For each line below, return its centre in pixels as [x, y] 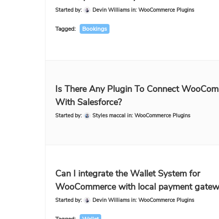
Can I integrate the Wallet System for [128, 174]
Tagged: [66, 29]
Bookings [95, 29]
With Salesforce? [88, 102]
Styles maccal [109, 116]
